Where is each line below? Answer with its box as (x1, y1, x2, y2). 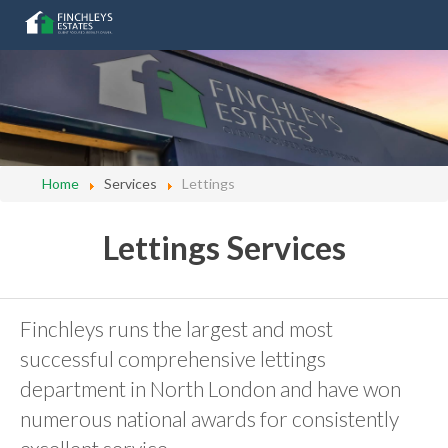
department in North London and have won (20, 376, 401, 402)
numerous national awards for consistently (20, 406, 399, 432)
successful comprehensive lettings (20, 346, 326, 372)
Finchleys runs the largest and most (20, 316, 333, 342)
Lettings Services (102, 228, 346, 268)
